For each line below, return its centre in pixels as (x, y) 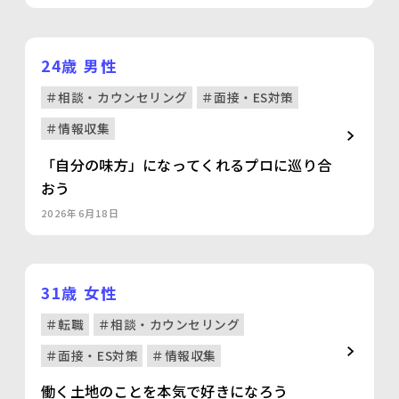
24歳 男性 (79, 65)
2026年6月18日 (80, 212)
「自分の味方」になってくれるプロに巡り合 (186, 164)
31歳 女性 (79, 292)
